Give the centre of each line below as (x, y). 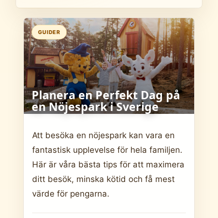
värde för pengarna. (71, 193)
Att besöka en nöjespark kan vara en (103, 135)
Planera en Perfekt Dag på (106, 95)
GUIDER (49, 32)
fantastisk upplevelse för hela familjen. (107, 150)
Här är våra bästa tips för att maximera (108, 164)
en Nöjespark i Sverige (95, 107)
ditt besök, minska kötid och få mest (103, 179)
